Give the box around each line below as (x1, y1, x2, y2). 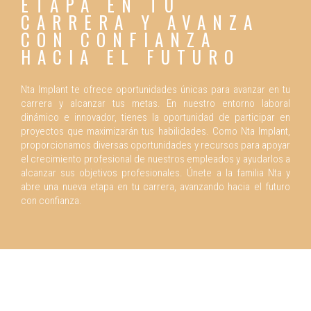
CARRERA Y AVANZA (21, 9, 259, 35)
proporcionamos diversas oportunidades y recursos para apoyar (21, 139, 290, 152)
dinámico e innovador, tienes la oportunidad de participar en (21, 111, 290, 124)
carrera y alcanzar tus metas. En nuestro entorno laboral (21, 97, 290, 110)
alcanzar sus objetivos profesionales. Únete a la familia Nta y (21, 167, 290, 180)
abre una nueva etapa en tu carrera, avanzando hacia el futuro (21, 180, 290, 194)
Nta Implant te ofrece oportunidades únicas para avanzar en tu (21, 83, 290, 96)
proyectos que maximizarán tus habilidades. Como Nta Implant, (21, 125, 290, 138)
